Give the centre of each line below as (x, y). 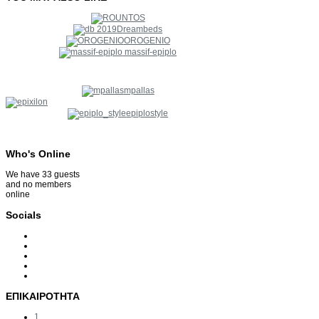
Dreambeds (140, 29)
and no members (38, 184)
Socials (23, 215)
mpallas (139, 90)
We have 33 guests (43, 174)
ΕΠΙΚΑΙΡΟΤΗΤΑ (43, 296)
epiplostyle (147, 113)
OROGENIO (147, 40)
